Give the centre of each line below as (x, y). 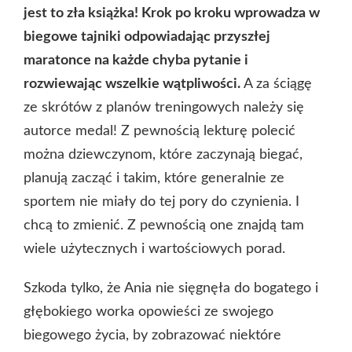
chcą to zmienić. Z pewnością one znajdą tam (164, 225)
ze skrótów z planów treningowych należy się (164, 107)
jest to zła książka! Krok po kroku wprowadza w (172, 13)
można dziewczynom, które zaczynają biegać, (163, 154)
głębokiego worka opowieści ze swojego (148, 312)
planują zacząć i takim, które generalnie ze (154, 178)
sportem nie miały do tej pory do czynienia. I (161, 202)
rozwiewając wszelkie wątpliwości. (132, 84)
